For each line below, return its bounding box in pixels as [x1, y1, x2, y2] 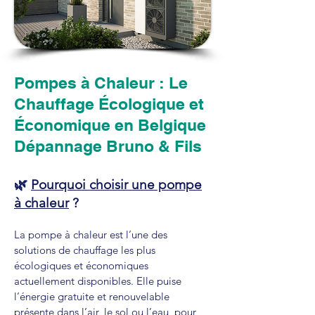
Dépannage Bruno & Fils [14, 136, 202, 155]
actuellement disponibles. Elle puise [14, 274, 181, 288]
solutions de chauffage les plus [14, 243, 155, 257]
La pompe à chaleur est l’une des [14, 228, 167, 241]
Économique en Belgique [14, 115, 206, 134]
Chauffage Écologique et [14, 94, 204, 113]
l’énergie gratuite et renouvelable [14, 290, 169, 303]
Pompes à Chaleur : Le [14, 73, 188, 92]
